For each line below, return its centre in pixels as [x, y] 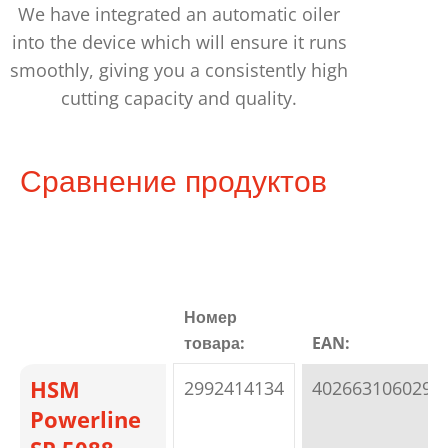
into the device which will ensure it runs [179, 42]
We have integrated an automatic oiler [179, 14]
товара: [214, 343]
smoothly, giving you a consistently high [179, 70]
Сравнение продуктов [173, 181]
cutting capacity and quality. [179, 98]
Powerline [85, 419]
